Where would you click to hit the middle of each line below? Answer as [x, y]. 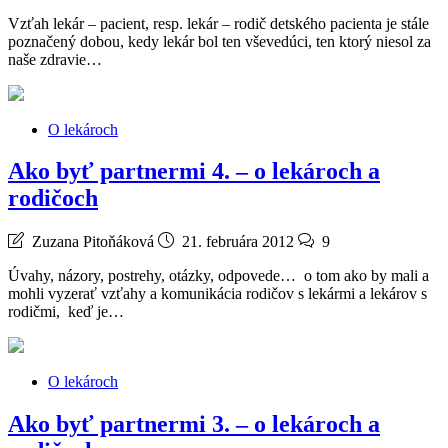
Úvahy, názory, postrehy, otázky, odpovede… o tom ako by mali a [218, 276]
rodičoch [53, 198]
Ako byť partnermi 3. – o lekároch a [194, 424]
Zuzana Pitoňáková [93, 242]
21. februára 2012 [238, 242]
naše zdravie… [55, 59]
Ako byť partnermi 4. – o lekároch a [194, 171]
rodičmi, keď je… [66, 312]
